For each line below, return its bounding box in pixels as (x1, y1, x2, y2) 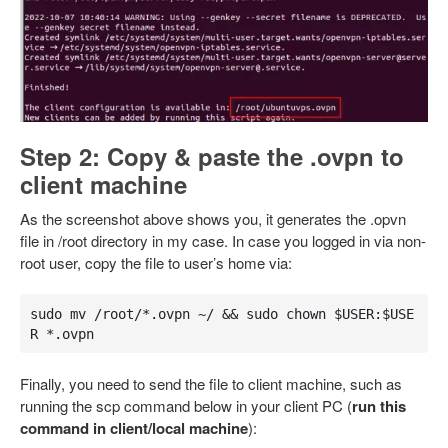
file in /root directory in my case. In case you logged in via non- (20, 230, 426, 252)
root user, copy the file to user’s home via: (20, 252, 292, 274)
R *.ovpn (29, 325, 94, 342)
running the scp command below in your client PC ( (20, 395, 352, 417)
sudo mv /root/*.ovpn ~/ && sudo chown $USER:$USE (29, 305, 414, 322)
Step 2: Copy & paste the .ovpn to (20, 139, 404, 174)
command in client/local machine (20, 417, 248, 440)
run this (352, 395, 406, 418)
